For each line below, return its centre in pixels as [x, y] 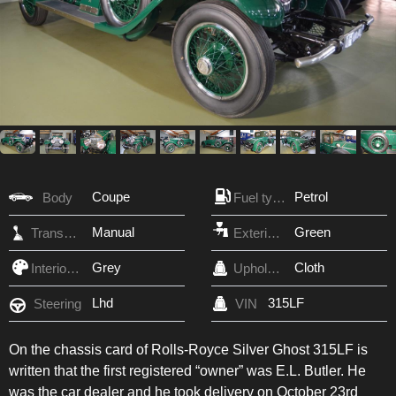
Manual [113, 232]
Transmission [70, 232]
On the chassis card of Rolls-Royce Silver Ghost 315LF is [188, 349]
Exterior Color [274, 232]
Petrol [311, 196]
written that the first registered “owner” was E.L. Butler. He [187, 370]
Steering [57, 303]
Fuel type [279, 197]
